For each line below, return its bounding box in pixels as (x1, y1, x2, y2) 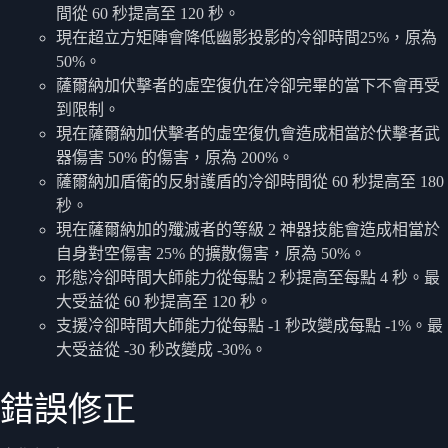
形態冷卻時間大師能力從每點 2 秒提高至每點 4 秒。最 (56, 269, 440, 287)
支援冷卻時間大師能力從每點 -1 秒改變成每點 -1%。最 (56, 317, 443, 335)
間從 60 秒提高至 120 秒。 (56, 5, 240, 23)
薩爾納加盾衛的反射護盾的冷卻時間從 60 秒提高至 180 (56, 173, 444, 191)
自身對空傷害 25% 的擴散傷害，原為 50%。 (56, 245, 366, 263)
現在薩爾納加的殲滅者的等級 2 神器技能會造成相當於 (56, 221, 440, 239)
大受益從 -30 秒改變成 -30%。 (56, 341, 267, 359)
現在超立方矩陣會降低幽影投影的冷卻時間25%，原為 (56, 29, 437, 47)
